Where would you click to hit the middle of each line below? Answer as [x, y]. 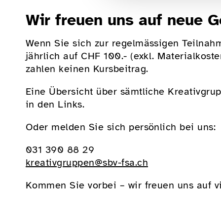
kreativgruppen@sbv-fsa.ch [87, 162]
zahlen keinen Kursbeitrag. [87, 69]
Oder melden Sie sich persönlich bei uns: [121, 127]
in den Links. [55, 104]
